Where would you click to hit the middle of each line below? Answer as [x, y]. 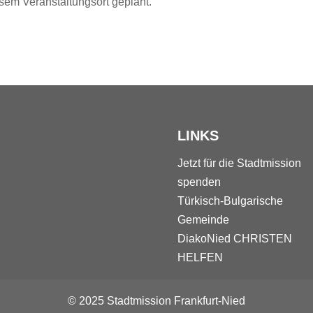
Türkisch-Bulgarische [230, 201]
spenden [199, 182]
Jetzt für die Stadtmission [239, 163]
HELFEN [201, 257]
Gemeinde [203, 219]
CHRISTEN [261, 238]
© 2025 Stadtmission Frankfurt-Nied [156, 300]
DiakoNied [204, 238]
